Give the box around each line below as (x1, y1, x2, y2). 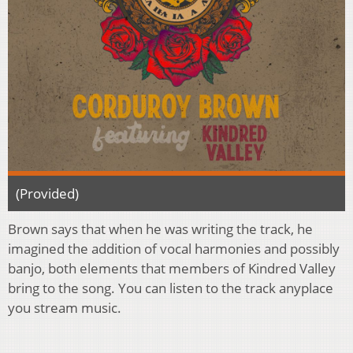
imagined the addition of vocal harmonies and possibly (8, 240, 340, 258)
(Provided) (16, 184, 79, 203)
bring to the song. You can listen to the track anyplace (8, 279, 333, 298)
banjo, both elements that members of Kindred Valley (8, 259, 336, 278)
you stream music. (8, 299, 121, 318)
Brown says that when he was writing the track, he (8, 220, 313, 239)
